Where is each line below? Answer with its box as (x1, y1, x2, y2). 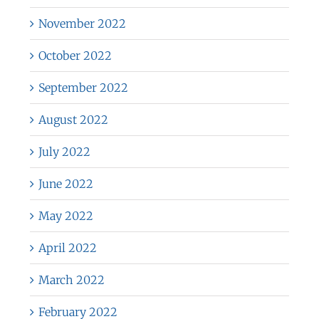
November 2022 (38, 16, 126, 31)
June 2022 (38, 176, 93, 191)
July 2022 (38, 144, 90, 159)
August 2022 (38, 112, 108, 127)
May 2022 (38, 208, 93, 223)
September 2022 (38, 80, 128, 95)
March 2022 (38, 272, 105, 287)
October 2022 (38, 48, 112, 63)
